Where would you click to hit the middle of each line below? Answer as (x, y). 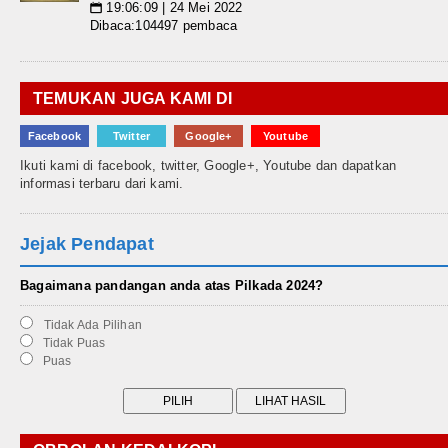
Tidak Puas (71, 343)
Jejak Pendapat (87, 244)
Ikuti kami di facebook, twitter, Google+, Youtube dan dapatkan (208, 166)
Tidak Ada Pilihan (89, 325)
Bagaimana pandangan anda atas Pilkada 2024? (172, 286)
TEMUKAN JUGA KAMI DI (132, 99)
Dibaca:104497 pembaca (164, 26)
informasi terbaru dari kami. (102, 184)
